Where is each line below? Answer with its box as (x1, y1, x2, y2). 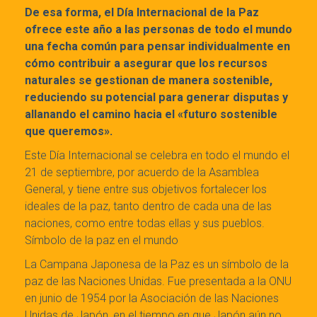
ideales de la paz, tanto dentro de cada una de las (25, 200, 272, 214)
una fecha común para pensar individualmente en (25, 40, 290, 54)
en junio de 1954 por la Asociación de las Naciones (25, 292, 279, 306)
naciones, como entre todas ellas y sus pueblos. (25, 217, 265, 231)
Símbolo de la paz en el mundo (25, 234, 178, 248)
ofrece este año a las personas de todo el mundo (25, 23, 292, 37)
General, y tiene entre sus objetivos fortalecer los (25, 183, 267, 197)
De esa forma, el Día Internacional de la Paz (25, 6, 259, 20)
